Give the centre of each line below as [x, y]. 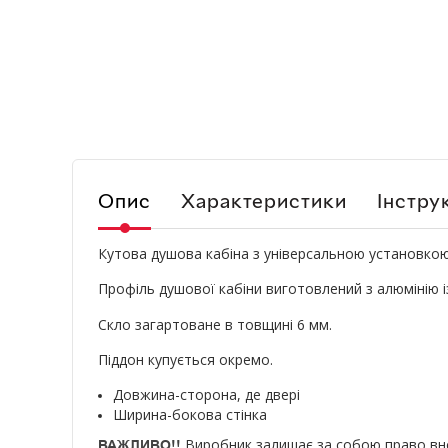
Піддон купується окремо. [185, 360]
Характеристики [264, 200]
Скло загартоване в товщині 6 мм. [215, 325]
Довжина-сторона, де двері [206, 395]
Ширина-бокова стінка [190, 415]
